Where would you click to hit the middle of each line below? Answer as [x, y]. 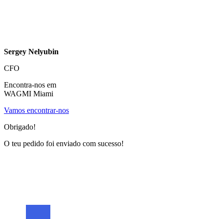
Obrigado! [20, 127]
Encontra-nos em [30, 85]
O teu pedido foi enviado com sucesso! [64, 143]
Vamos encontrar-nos [36, 110]
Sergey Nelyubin [31, 51]
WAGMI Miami [29, 93]
